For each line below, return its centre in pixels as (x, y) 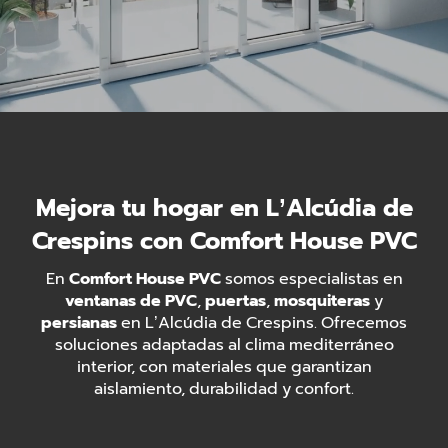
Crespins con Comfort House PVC (224, 241)
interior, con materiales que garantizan (224, 367)
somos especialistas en (311, 279)
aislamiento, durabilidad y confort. (224, 389)
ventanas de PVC (131, 301)
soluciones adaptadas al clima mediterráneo (224, 345)
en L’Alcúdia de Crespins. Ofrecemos (262, 323)
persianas (79, 323)
